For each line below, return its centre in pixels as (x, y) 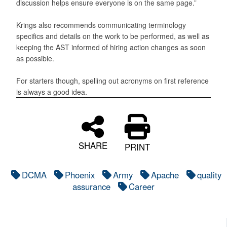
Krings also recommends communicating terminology (101, 25)
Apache (165, 175)
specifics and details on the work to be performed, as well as (113, 36)
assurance (91, 186)
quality (209, 175)
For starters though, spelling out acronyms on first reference (112, 80)
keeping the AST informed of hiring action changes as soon (111, 47)
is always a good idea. (52, 91)
